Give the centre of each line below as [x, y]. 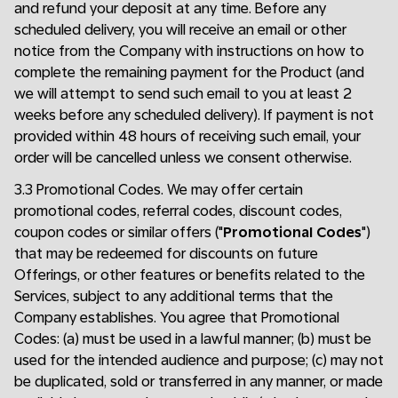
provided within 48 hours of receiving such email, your [187, 136]
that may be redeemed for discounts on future [166, 254]
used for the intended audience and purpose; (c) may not [199, 360]
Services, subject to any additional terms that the [174, 296]
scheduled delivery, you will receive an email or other [180, 30]
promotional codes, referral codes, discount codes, [178, 211]
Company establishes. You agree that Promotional [177, 318]
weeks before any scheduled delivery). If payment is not [194, 115]
